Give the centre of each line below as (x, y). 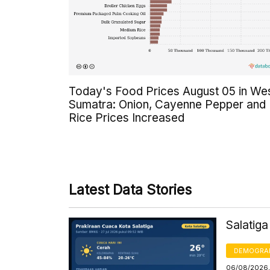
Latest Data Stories (130, 190)
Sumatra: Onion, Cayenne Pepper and (167, 105)
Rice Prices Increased (127, 118)
